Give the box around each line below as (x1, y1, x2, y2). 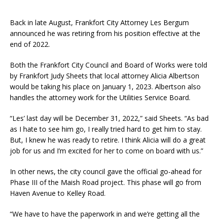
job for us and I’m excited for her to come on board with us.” (10, 146, 203, 155)
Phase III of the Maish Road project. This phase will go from (10, 177, 201, 187)
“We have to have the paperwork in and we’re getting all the (10, 209, 200, 219)
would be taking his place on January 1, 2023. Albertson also (10, 81, 201, 91)
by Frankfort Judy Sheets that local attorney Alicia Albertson (10, 71, 199, 80)
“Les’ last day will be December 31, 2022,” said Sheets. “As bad (10, 113, 209, 123)
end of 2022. (10, 39, 50, 49)
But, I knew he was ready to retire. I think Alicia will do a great (10, 135, 206, 145)
